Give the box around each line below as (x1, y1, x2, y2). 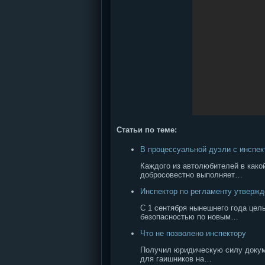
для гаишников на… (140, 254, 212, 263)
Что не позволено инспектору (140, 228, 246, 238)
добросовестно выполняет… (140, 170, 243, 179)
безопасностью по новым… (140, 212, 238, 221)
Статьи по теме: (117, 125, 177, 135)
